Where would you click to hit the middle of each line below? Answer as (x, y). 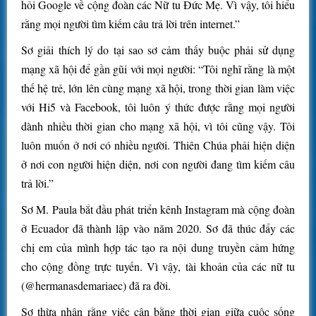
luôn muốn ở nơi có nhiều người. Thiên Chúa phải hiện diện (158, 145)
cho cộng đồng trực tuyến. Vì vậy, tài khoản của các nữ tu (158, 267)
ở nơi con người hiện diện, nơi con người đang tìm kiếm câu (158, 164)
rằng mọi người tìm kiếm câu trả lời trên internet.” (130, 24)
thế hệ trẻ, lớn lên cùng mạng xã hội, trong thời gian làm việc (158, 88)
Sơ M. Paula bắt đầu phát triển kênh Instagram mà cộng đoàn (158, 209)
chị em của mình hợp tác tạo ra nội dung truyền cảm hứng (158, 248)
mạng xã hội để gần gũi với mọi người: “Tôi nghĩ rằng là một (158, 69)
